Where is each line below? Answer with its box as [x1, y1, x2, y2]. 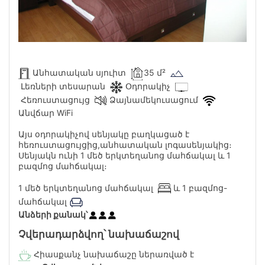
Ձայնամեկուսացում [107, 95, 203, 105]
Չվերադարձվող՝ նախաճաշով [18, 228, 179, 240]
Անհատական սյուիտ [30, 67, 131, 77]
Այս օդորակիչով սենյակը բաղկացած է [18, 128, 189, 139]
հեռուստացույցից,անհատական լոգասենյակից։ [18, 139, 232, 150]
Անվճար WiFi [18, 107, 73, 118]
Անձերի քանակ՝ [18, 209, 89, 219]
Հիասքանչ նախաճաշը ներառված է [31, 248, 194, 259]
